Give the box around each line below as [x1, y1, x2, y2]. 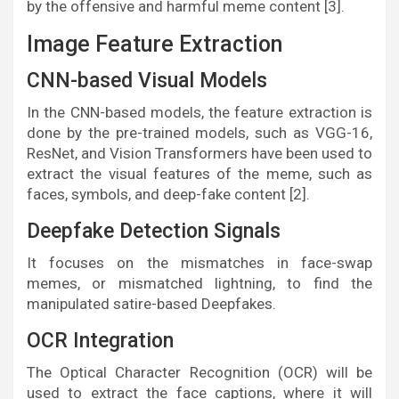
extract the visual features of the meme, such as [27, 165, 372, 183]
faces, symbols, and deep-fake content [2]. [27, 185, 310, 204]
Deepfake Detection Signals [27, 219, 281, 244]
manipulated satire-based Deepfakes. [27, 295, 276, 313]
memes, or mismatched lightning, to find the [27, 274, 372, 293]
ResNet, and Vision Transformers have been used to [27, 144, 372, 163]
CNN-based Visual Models [27, 69, 267, 94]
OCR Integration [27, 329, 174, 354]
